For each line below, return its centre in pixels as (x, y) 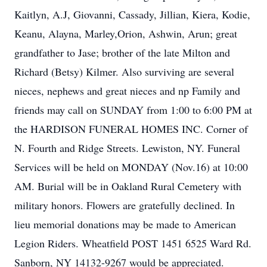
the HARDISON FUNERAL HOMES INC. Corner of (131, 129)
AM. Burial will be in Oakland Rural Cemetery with (128, 186)
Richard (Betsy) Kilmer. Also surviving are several (124, 72)
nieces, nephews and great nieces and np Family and (127, 91)
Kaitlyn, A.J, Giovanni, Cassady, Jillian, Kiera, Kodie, (132, 14)
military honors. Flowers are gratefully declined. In (125, 205)
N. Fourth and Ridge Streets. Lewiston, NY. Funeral (127, 148)
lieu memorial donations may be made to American (125, 224)
